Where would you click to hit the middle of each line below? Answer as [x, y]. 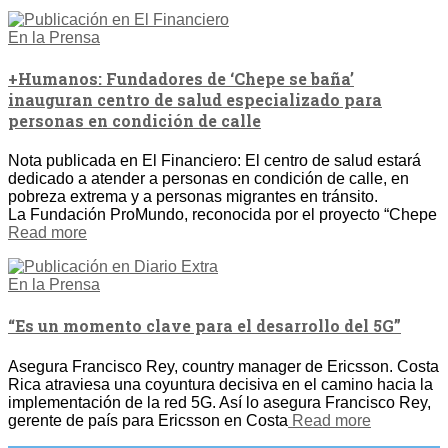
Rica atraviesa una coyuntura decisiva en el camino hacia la [220, 384]
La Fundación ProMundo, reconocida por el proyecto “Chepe [222, 215]
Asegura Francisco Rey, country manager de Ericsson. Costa [223, 366]
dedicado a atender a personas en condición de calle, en [208, 179]
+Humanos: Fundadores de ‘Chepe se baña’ [181, 78]
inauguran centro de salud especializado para [195, 99]
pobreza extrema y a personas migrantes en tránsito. [193, 197]
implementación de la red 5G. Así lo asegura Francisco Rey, [219, 402]
